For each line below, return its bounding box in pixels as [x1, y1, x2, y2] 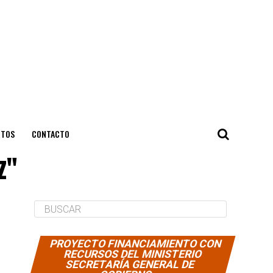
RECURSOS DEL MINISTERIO [62, 248, 204, 260]
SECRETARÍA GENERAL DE [64, 258, 197, 271]
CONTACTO [31, 127, 69, 140]
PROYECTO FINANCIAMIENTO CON [48, 238, 224, 250]
